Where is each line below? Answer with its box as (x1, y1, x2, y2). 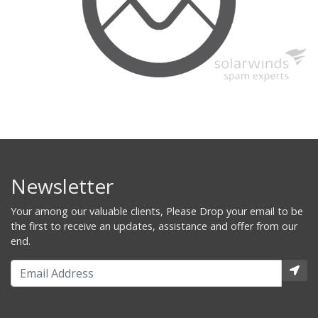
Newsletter (11, 172, 114, 199)
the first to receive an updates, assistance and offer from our (11, 219, 297, 233)
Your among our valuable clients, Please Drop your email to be (11, 204, 303, 218)
